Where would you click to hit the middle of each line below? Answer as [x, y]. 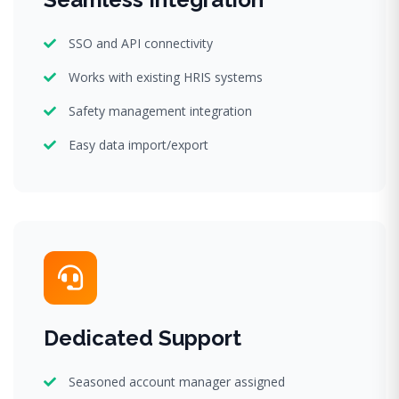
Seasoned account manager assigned [177, 381]
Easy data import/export [138, 144]
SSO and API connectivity [141, 43]
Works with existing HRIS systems [166, 77]
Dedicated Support [142, 338]
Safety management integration [160, 110]
